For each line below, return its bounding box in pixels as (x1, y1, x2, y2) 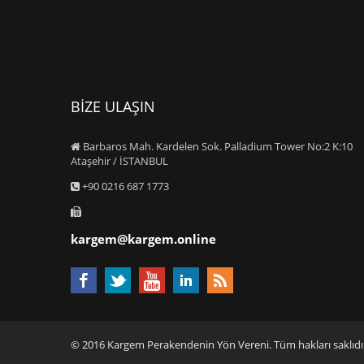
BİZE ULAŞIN (71, 97, 155, 116)
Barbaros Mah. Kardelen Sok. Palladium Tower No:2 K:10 (80, 139, 353, 154)
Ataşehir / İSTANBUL (71, 154, 168, 168)
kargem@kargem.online (71, 231, 216, 248)
